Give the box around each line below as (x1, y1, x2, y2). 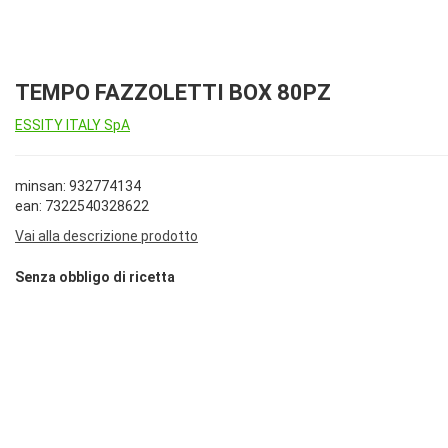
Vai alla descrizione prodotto (15, 228, 198, 244)
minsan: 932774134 (15, 178, 141, 194)
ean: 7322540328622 (15, 198, 149, 214)
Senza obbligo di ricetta (15, 269, 175, 286)
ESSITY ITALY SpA (15, 117, 130, 133)
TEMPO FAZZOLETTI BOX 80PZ (15, 80, 331, 105)
